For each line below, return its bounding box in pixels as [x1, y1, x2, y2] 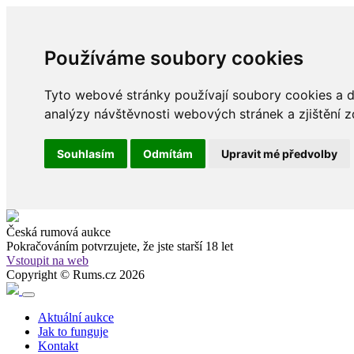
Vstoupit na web [6, 254, 88, 267]
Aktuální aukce [38, 311, 114, 324]
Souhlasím [57, 147, 115, 160]
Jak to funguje [38, 325, 108, 338]
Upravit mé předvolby [221, 147, 337, 160]
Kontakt [38, 339, 78, 352]
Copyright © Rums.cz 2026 [6, 268, 145, 281]
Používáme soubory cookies [44, 47, 303, 70]
